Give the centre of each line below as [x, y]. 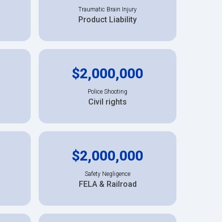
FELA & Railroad [108, 184]
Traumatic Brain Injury [108, 9]
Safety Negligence [108, 174]
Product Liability [108, 19]
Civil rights [108, 102]
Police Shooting [108, 91]
